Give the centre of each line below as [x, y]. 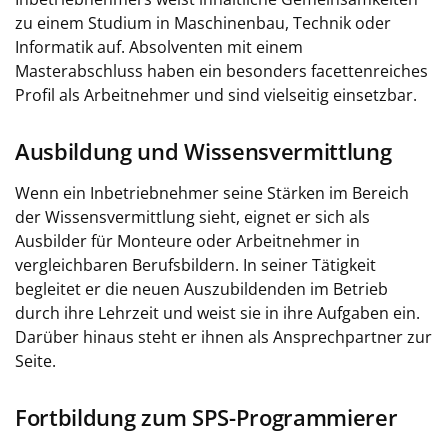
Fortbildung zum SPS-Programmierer [206, 417]
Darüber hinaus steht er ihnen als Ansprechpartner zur [223, 337]
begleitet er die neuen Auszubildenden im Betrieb [201, 289]
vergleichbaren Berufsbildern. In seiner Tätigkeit [195, 265]
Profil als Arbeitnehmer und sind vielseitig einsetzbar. [216, 95]
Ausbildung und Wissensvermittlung [203, 151]
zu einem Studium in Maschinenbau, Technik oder [203, 23]
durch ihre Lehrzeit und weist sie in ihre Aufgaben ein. [217, 313]
